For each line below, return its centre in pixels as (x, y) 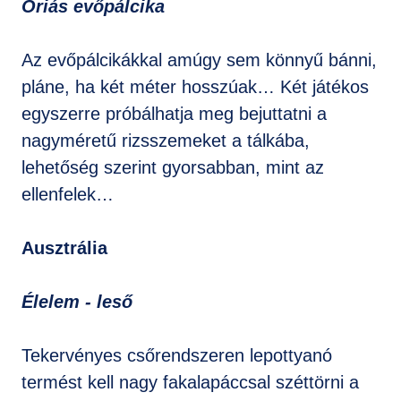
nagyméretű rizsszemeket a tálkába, (166, 141)
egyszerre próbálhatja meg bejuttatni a (174, 114)
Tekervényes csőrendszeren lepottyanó (177, 355)
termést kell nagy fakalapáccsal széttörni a (190, 382)
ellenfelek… (68, 194)
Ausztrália (64, 248)
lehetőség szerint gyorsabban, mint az (173, 167)
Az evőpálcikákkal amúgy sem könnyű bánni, (199, 60)
